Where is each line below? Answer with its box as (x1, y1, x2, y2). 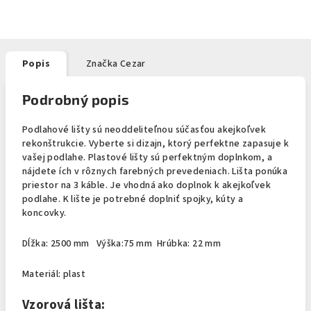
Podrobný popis (22, 91, 130, 108)
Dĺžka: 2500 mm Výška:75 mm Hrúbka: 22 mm (22, 237, 224, 251)
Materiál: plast (22, 267, 85, 281)
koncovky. (22, 206, 69, 220)
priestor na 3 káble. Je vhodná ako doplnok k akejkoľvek (22, 178, 271, 192)
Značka (86, 57, 118, 71)
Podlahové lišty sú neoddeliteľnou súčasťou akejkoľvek (22, 123, 267, 137)
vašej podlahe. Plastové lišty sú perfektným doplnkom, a (22, 151, 272, 165)
